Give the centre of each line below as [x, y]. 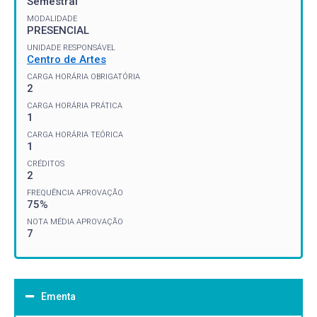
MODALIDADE [52, 18]
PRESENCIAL [58, 30]
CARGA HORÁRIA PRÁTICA [75, 105]
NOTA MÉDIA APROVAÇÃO [75, 221]
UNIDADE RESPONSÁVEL [71, 47]
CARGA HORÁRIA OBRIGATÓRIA [83, 76]
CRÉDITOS [46, 163]
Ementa [58, 296]
